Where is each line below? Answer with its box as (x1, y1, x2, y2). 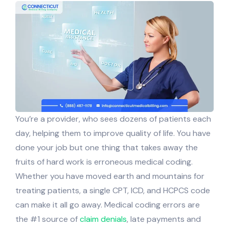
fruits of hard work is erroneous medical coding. (15, 156, 193, 167)
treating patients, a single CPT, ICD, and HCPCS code (15, 185, 210, 196)
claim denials (80, 213, 127, 224)
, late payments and (127, 213, 201, 224)
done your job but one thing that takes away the (15, 142, 198, 153)
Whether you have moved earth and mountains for (15, 170, 204, 181)
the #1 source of (15, 213, 80, 224)
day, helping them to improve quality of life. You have (15, 127, 211, 139)
